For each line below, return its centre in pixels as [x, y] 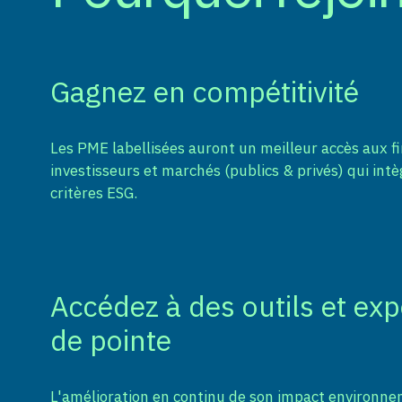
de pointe [111, 341]
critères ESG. [94, 193]
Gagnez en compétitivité [205, 92]
